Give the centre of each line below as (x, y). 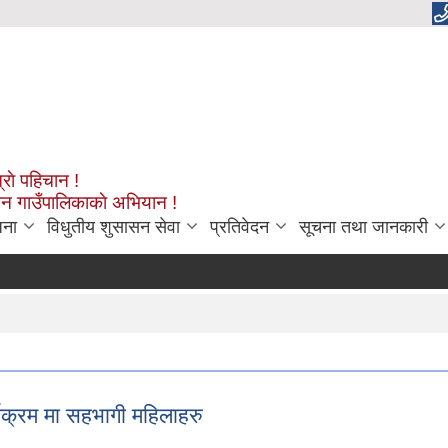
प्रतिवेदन (239, 227)
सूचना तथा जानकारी (363, 227)
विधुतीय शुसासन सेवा (113, 227)
